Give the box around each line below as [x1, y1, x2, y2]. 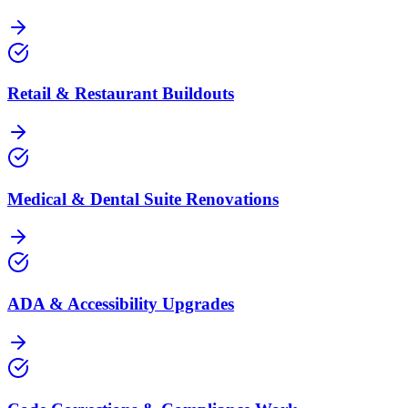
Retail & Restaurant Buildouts [7, 84, 234, 104]
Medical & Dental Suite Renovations [7, 189, 279, 209]
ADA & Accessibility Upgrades [7, 294, 234, 314]
